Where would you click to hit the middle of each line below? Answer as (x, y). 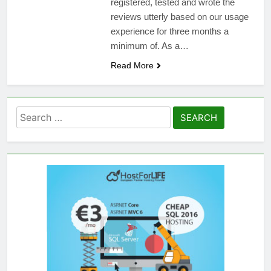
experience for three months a (169, 31)
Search (34, 113)
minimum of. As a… (149, 45)
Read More (132, 65)
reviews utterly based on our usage (179, 16)
